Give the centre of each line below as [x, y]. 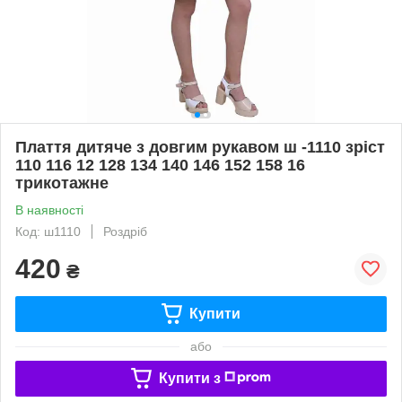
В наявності [49, 210]
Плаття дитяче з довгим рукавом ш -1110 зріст [200, 147]
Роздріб [125, 231]
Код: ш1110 [48, 231]
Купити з [189, 378]
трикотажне [62, 183]
